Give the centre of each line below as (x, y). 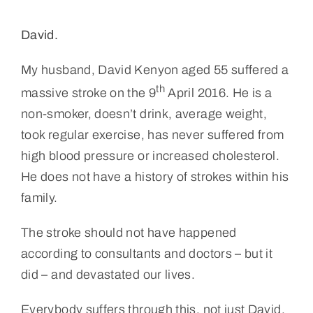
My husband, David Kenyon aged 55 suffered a (155, 70)
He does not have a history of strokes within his (155, 176)
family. (39, 197)
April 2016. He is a (219, 93)
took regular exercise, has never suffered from (152, 134)
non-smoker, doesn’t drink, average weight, (144, 114)
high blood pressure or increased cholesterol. (150, 155)
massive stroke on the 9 (88, 93)
